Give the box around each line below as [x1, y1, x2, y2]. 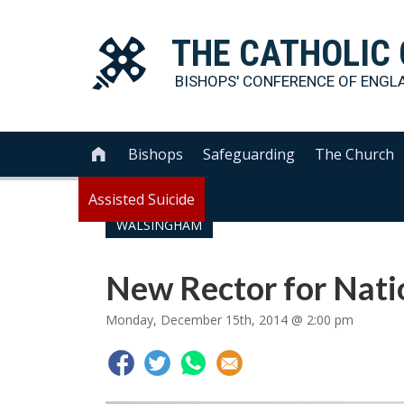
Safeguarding [203, 144, 296, 164]
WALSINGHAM [116, 216, 202, 234]
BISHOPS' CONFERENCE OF [175, 72, 361, 90]
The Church [315, 144, 395, 164]
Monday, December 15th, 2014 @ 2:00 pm [106, 311, 353, 328]
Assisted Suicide [88, 189, 195, 209]
